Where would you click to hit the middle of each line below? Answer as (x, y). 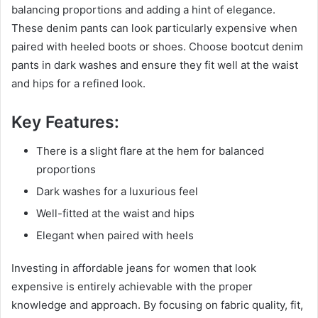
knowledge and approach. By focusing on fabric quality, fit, (157, 305)
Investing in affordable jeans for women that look (134, 268)
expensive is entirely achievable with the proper (132, 286)
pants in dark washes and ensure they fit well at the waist (155, 65)
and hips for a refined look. (78, 84)
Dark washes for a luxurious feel (117, 191)
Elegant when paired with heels (115, 235)
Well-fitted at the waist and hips (115, 213)
